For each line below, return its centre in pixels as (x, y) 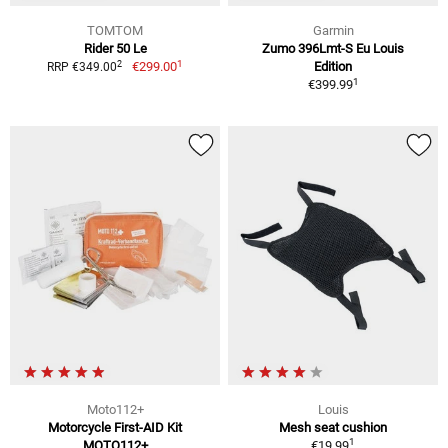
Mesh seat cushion (333, 428)
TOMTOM (115, 31)
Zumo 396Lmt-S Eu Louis (333, 49)
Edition (333, 67)
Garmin (333, 31)
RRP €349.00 (82, 67)
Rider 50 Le (115, 49)
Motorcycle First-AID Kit (115, 428)
